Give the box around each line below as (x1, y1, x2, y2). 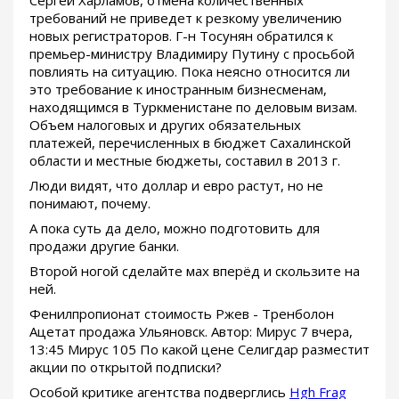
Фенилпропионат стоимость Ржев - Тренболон (29, 304, 334, 322)
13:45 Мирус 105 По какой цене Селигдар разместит (29, 339, 370, 358)
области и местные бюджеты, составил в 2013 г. (29, 151, 340, 169)
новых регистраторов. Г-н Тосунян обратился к (29, 26, 333, 45)
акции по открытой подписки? (29, 357, 222, 376)
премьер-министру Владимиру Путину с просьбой (29, 44, 354, 62)
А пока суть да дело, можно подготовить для (29, 218, 320, 237)
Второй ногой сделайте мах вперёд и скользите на (29, 261, 360, 280)
